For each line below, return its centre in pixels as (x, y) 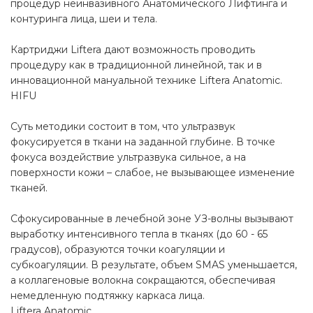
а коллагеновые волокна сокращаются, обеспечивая (143, 281)
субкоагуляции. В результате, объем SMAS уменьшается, (154, 265)
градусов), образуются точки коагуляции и (118, 250)
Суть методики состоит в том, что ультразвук (123, 127)
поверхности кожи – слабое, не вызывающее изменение (153, 173)
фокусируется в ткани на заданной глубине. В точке (143, 142)
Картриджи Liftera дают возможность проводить (133, 50)
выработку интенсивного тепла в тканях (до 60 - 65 (139, 234)
